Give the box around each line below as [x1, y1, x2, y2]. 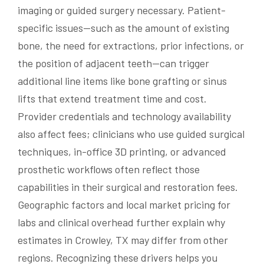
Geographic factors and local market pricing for [18, 197, 230, 211]
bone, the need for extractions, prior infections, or [18, 38, 244, 52]
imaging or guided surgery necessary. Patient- [18, 3, 226, 16]
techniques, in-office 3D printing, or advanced [18, 144, 226, 158]
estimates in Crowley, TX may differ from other [18, 233, 228, 246]
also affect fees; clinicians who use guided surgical [18, 127, 245, 140]
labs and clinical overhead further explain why [18, 215, 225, 229]
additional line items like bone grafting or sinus [18, 74, 227, 87]
